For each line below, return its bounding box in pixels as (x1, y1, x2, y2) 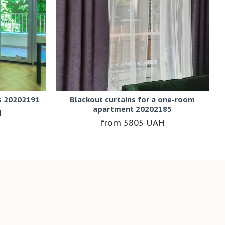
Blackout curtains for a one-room (70, 95, 195, 105)
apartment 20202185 (93, 104, 172, 115)
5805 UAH (123, 117, 165, 129)
